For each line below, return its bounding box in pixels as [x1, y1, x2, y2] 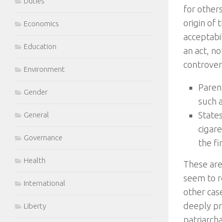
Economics [24, 19, 59, 28]
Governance [24, 133, 62, 142]
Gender [24, 88, 48, 96]
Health [24, 156, 46, 165]
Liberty [24, 202, 46, 210]
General [24, 111, 49, 119]
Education [24, 42, 56, 51]
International [24, 179, 65, 187]
